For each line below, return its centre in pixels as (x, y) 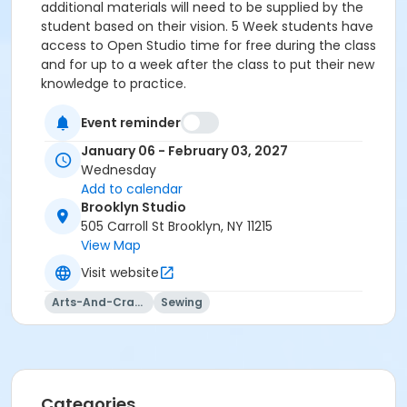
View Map (111, 246)
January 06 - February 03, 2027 (184, 151)
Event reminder (131, 122)
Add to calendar (132, 189)
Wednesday (119, 170)
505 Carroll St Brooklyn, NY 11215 (177, 227)
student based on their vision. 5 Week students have (207, 26)
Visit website (120, 272)
